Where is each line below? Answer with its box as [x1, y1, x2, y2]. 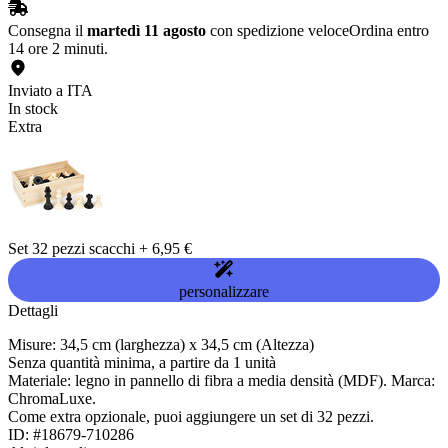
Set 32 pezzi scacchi [8, 240, 135, 258]
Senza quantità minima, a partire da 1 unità [8, 354, 276, 372]
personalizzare [179, 283, 269, 301]
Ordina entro [349, 22, 429, 40]
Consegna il [8, 22, 87, 40]
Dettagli [8, 302, 58, 320]
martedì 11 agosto [87, 22, 206, 40]
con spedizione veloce [206, 22, 349, 40]
